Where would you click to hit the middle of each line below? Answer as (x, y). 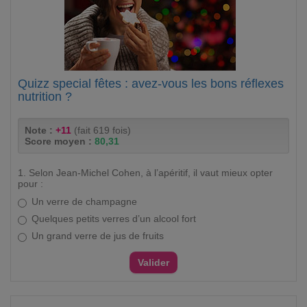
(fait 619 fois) (101, 131)
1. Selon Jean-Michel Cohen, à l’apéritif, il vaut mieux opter (145, 173)
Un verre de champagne (84, 202)
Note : (40, 131)
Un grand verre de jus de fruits (98, 236)
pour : (30, 184)
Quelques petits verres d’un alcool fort (114, 219)
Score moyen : (60, 142)
